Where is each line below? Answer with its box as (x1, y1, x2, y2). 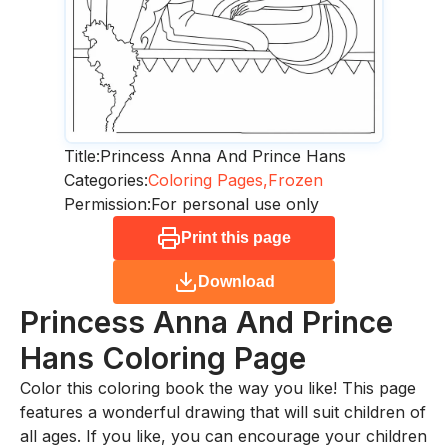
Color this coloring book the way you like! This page (20, 378, 416, 399)
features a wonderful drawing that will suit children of (20, 402, 426, 423)
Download (197, 273, 275, 291)
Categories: (64, 170, 148, 191)
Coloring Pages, (148, 170, 268, 191)
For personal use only (151, 194, 319, 215)
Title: (64, 146, 100, 167)
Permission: (64, 194, 151, 215)
